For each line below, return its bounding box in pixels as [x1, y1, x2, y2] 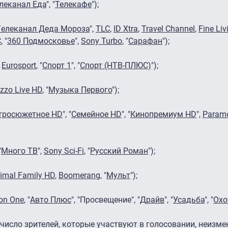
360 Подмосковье [7, 36, 75, 46]
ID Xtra [113, 23, 138, 34]
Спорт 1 [42, 60, 71, 70]
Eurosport [2, 60, 36, 70]
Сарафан [128, 36, 162, 46]
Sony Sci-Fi [44, 146, 84, 156]
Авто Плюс [30, 194, 71, 205]
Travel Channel [141, 23, 195, 34]
